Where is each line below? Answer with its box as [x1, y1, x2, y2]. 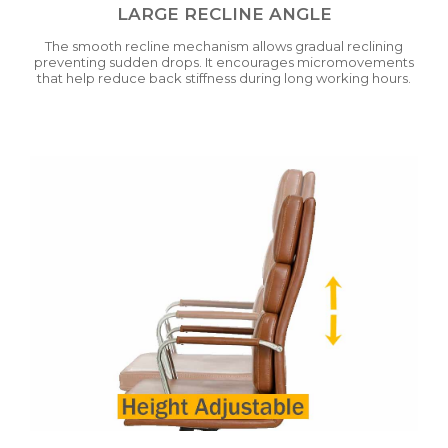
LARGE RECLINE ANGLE [116, 4, 332, 25]
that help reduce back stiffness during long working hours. [37, 70, 411, 87]
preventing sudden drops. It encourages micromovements [34, 54, 414, 71]
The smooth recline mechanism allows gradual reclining [45, 38, 403, 55]
